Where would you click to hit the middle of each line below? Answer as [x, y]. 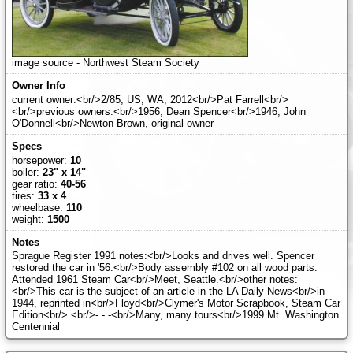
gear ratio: [36, 184]
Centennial [35, 327]
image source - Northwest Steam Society [105, 62]
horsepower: [41, 160]
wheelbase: [39, 207]
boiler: [27, 172]
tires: [24, 195]
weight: [29, 219]
